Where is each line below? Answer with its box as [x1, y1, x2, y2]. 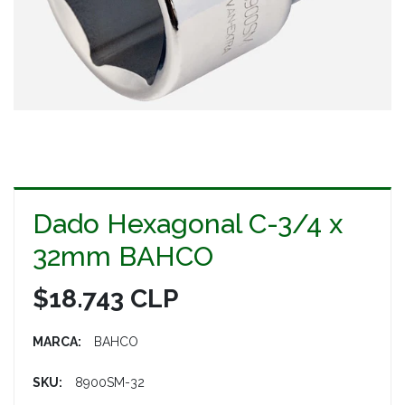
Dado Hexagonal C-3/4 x [33, 208, 343, 240]
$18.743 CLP [33, 284, 178, 315]
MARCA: [33, 334, 81, 350]
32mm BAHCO [33, 240, 213, 273]
